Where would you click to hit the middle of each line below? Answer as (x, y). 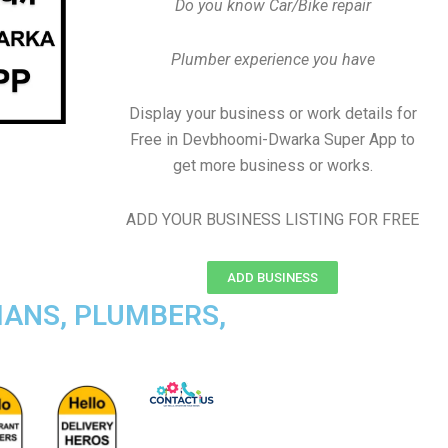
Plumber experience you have (272, 59)
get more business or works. (272, 165)
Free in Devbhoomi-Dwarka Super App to (272, 139)
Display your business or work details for (272, 113)
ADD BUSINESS (272, 277)
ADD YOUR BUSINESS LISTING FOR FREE (272, 219)
